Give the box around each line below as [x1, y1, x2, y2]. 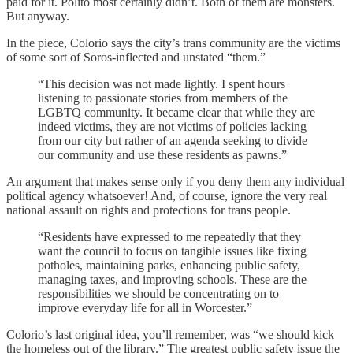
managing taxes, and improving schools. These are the [38, 272, 307, 286]
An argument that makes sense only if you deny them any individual [6, 174, 344, 188]
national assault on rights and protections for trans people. [6, 203, 291, 217]
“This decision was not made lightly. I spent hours [38, 76, 285, 91]
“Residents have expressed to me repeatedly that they [38, 229, 301, 243]
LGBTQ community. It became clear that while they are [38, 105, 315, 119]
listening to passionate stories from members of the [38, 91, 288, 105]
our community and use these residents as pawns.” [38, 147, 287, 162]
